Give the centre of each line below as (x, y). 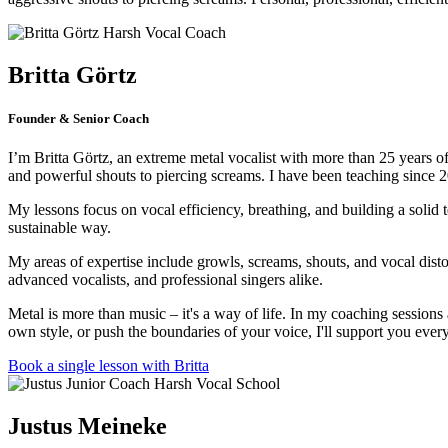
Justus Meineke (87, 426)
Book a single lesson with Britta (108, 366)
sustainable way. (59, 228)
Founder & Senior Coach (78, 119)
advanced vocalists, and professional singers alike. (165, 280)
